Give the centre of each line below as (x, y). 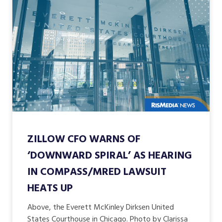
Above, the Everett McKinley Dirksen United (101, 207)
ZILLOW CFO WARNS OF (84, 139)
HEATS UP (50, 188)
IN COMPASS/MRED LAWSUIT (97, 172)
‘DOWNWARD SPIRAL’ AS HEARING (110, 156)
